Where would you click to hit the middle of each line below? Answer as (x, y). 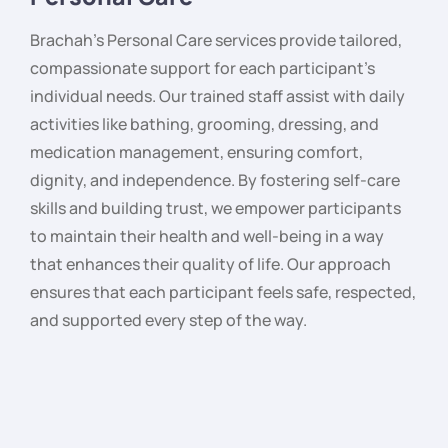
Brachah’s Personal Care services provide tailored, (216, 39)
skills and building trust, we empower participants (215, 207)
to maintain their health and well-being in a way (207, 235)
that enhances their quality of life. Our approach (210, 263)
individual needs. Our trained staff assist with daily (217, 95)
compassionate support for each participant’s (202, 67)
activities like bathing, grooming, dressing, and (204, 123)
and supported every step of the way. (168, 319)
